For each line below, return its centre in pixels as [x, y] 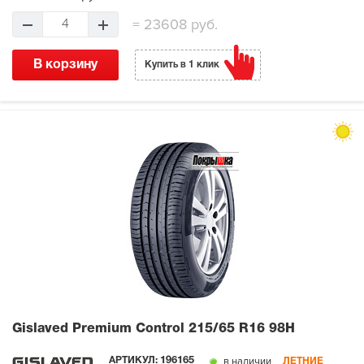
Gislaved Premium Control [100, 329]
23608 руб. [179, 24]
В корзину [65, 65]
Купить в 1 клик [182, 64]
